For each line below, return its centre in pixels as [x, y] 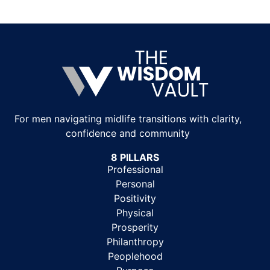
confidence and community [128, 133]
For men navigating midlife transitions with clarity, [128, 118]
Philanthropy [135, 241]
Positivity [135, 198]
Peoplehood [135, 256]
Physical [135, 212]
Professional [135, 169]
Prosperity [135, 227]
